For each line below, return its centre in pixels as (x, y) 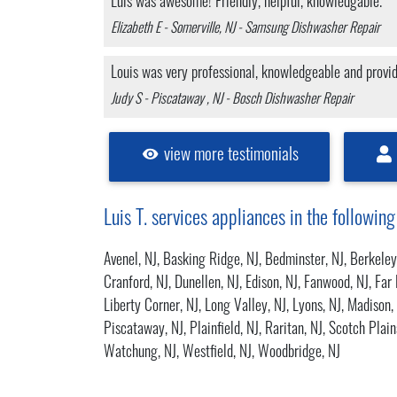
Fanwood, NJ (336, 284)
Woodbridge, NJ (299, 353)
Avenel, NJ (130, 261)
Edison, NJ (272, 284)
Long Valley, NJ (245, 307)
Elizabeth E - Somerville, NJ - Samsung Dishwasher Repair (245, 29)
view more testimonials (230, 156)
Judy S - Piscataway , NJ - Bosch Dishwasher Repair (232, 100)
